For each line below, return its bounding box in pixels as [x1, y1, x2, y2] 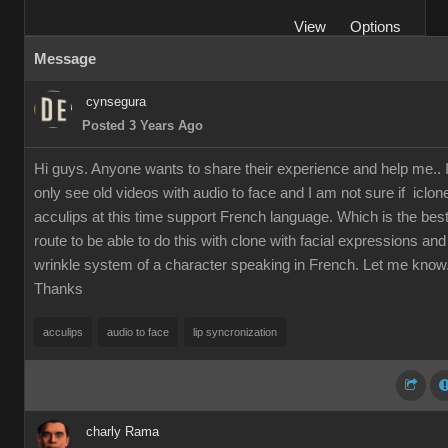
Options [350, 19, 401, 35]
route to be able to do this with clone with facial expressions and [34, 233, 446, 249]
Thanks [34, 281, 83, 297]
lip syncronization [193, 326, 277, 338]
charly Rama [86, 424, 159, 439]
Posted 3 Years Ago [82, 118, 203, 133]
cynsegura [86, 94, 146, 109]
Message [34, 51, 96, 67]
